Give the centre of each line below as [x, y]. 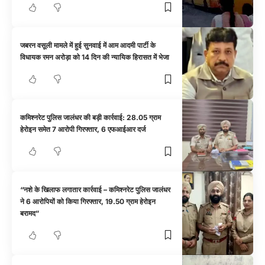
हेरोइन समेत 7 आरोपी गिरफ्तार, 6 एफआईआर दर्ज [83, 130]
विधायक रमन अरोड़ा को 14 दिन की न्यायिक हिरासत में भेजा [95, 57]
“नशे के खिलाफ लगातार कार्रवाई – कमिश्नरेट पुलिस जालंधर [96, 189]
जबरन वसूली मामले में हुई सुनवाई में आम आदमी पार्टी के [88, 46]
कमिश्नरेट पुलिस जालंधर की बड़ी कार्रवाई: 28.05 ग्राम [91, 118]
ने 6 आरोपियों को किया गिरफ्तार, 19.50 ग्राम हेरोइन [88, 201]
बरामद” [30, 213]
